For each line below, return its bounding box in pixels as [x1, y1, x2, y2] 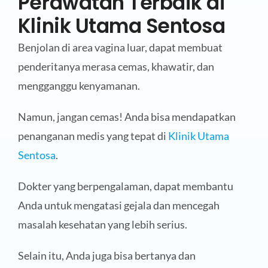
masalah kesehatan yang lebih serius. [17, 218, 187, 232]
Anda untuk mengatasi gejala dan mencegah [17, 199, 220, 212]
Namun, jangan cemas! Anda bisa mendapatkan [17, 110, 236, 124]
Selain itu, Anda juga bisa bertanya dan [17, 249, 196, 263]
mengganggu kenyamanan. [17, 79, 140, 93]
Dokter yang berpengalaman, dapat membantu [17, 179, 233, 193]
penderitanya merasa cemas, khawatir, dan [17, 60, 214, 74]
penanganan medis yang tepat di [17, 129, 168, 143]
